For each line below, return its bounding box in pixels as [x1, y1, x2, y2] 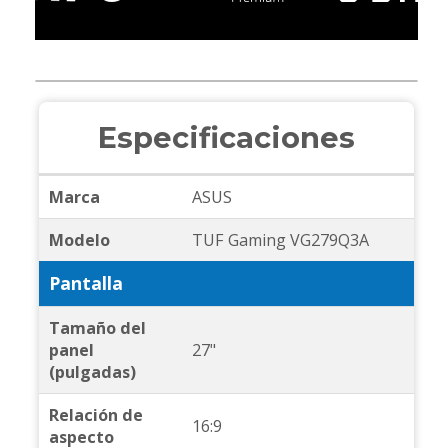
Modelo [48, 229, 110, 252]
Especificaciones [97, 120, 355, 156]
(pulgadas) [48, 361, 136, 384]
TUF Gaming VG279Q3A [191, 229, 369, 252]
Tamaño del [48, 317, 146, 340]
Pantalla [48, 271, 123, 296]
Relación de [48, 404, 143, 427]
